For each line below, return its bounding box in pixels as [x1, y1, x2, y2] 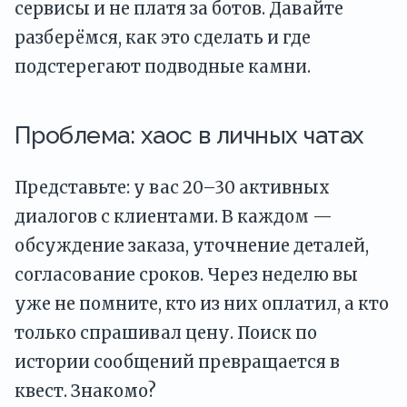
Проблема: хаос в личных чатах [15, 121, 364, 150]
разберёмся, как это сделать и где [15, 27, 311, 49]
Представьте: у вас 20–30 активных [15, 176, 330, 198]
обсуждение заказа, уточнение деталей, [15, 234, 369, 256]
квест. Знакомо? [15, 380, 156, 402]
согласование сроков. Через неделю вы [15, 263, 358, 285]
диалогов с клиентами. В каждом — [15, 205, 333, 227]
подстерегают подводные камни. [15, 56, 311, 78]
